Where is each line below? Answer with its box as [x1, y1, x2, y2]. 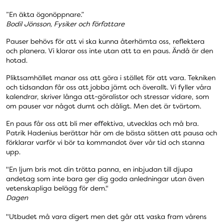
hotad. [6, 56, 27, 65]
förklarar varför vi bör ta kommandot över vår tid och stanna [6, 138, 205, 147]
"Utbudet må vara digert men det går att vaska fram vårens [6, 212, 207, 222]
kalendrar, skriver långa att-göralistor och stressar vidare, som [6, 92, 209, 102]
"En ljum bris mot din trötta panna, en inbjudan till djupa [6, 165, 193, 174]
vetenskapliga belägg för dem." [6, 184, 109, 193]
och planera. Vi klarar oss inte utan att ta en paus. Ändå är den [6, 46, 213, 56]
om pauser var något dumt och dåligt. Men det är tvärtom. [6, 102, 201, 111]
